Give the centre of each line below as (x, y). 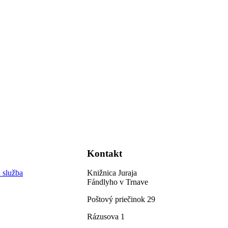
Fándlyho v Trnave (118, 182)
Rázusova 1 (106, 217)
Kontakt (105, 154)
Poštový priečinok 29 (121, 199)
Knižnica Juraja (112, 173)
